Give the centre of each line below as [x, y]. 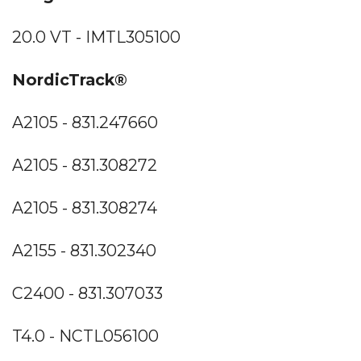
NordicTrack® [70, 79]
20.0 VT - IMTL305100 [96, 37]
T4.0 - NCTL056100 [85, 336]
